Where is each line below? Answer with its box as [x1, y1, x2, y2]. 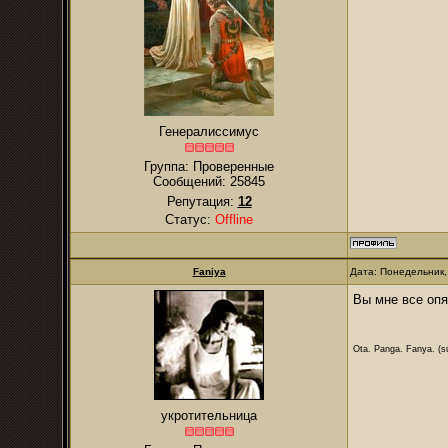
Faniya [192, 266, 226, 277]
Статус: [165, 212, 215, 227]
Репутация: [166, 194, 238, 209]
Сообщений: [153, 174, 230, 189]
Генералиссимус [159, 124, 259, 139]
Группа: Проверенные [144, 159, 274, 174]
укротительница [161, 408, 257, 423]
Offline [215, 212, 253, 227]
